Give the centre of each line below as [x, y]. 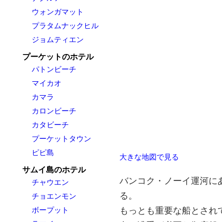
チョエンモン [54, 196]
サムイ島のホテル [54, 170]
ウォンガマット [57, 12]
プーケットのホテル [58, 57]
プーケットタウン [61, 139]
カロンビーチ [54, 111]
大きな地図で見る [149, 157]
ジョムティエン [57, 39]
